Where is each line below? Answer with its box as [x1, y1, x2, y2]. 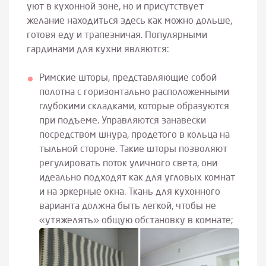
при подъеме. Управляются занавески [39, 116, 206, 126]
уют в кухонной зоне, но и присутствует [27, 2, 204, 12]
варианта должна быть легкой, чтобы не [39, 201, 216, 211]
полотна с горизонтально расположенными [39, 87, 229, 97]
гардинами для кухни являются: [27, 45, 169, 55]
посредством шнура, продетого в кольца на [39, 130, 230, 140]
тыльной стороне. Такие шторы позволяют [39, 144, 227, 154]
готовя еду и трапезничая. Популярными [27, 30, 207, 40]
